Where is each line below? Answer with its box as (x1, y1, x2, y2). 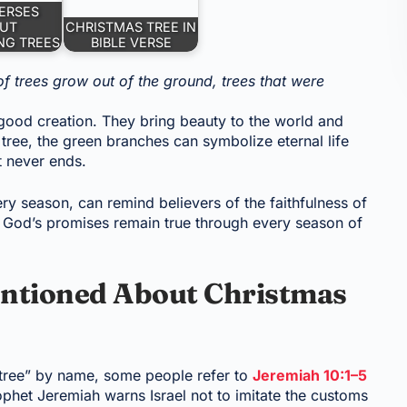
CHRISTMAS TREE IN (65, 19, 197, 35)
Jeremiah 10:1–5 (253, 365, 368, 384)
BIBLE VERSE (90, 35, 172, 50)
